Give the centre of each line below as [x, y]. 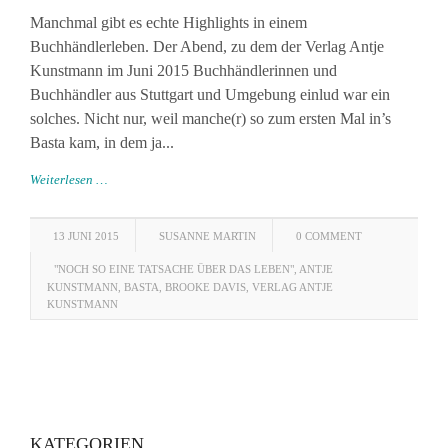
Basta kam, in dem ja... [102, 142]
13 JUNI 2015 [86, 236]
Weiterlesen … [69, 179]
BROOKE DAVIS [205, 287]
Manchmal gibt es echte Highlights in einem [168, 22]
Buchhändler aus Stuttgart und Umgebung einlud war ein [210, 94]
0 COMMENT [329, 236]
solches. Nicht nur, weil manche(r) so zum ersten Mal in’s [210, 118]
